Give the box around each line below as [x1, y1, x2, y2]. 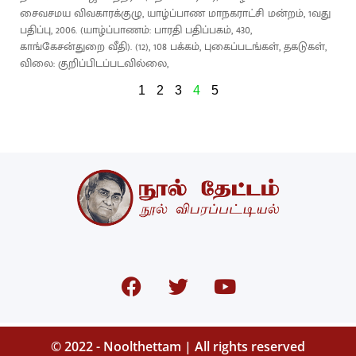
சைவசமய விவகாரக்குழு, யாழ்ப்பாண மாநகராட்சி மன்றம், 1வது [20, 4, 331, 22]
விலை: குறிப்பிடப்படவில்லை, [20, 54, 168, 72]
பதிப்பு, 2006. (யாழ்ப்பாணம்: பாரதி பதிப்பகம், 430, [20, 21, 252, 39]
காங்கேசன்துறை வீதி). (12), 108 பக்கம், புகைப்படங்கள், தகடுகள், [20, 37, 327, 56]
